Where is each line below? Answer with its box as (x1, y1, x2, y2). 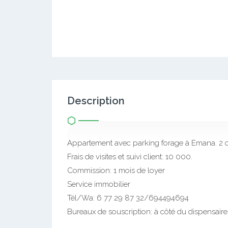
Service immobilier (67, 180, 130, 189)
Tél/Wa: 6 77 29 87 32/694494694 (67, 193, 189, 203)
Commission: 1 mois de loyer (67, 166, 165, 175)
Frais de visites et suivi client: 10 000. (67, 152, 192, 161)
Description (67, 95, 125, 107)
